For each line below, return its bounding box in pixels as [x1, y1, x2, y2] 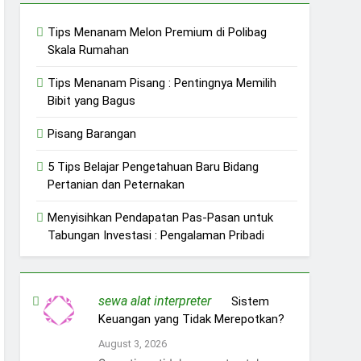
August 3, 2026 [98, 338, 167, 350]
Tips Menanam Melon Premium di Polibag [48, 25, 268, 39]
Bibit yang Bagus [48, 93, 136, 108]
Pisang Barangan [48, 127, 137, 141]
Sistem [230, 294, 269, 309]
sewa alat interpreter [98, 293, 211, 309]
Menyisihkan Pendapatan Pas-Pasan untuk [48, 210, 274, 225]
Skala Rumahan [48, 43, 130, 57]
